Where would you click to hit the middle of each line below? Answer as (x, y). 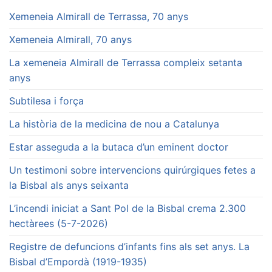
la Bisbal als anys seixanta (69, 185)
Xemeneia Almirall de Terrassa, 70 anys (99, 17)
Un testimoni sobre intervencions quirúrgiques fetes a (132, 170)
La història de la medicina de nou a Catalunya (114, 124)
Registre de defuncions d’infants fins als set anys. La (129, 247)
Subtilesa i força (46, 101)
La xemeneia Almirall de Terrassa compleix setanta (126, 63)
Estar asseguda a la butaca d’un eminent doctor (119, 147)
